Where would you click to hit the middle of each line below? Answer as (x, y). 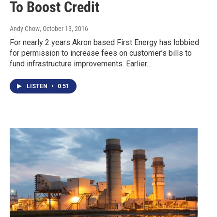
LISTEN (38, 86)
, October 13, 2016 (64, 29)
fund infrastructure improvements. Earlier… (81, 64)
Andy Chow (25, 29)
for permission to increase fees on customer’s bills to (101, 53)
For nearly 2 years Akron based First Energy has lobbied (104, 43)
